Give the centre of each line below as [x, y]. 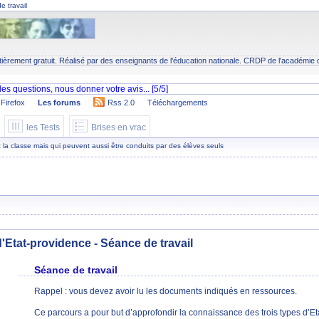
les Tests [43, 127]
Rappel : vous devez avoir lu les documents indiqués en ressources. [165, 292]
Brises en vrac [119, 127]
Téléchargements [177, 103]
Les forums [59, 103]
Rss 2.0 [121, 103]
